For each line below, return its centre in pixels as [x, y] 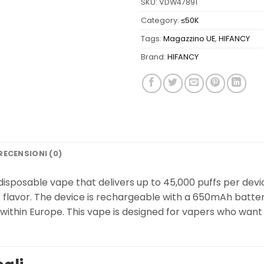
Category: [161, 20]
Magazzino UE [189, 38]
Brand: [154, 57]
